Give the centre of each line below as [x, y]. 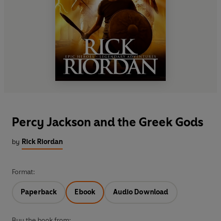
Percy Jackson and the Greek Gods [108, 122]
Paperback [39, 192]
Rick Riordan [42, 142]
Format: [23, 172]
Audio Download [141, 192]
